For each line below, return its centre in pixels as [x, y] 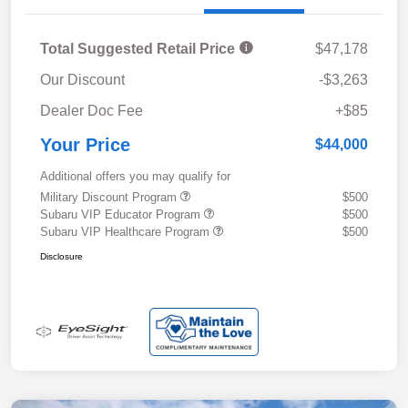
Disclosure [61, 256]
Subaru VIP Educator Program [122, 214]
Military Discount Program [110, 197]
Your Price [85, 144]
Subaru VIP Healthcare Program [127, 231]
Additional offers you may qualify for [135, 176]
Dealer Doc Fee [92, 110]
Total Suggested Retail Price [139, 48]
